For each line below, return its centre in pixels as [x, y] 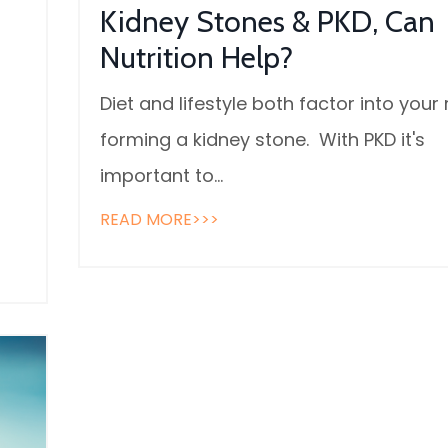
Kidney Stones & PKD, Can [267, 22]
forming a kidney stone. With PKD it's [262, 140]
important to [156, 176]
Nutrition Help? [196, 58]
